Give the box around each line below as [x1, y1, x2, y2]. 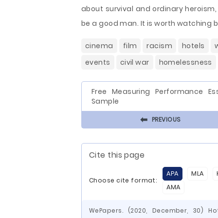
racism [146, 41, 172, 51]
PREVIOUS [151, 115, 181, 124]
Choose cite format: [89, 176, 157, 184]
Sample [91, 96, 119, 106]
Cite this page [89, 149, 145, 161]
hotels [182, 41, 205, 51]
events [85, 57, 110, 67]
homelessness [159, 57, 212, 67]
